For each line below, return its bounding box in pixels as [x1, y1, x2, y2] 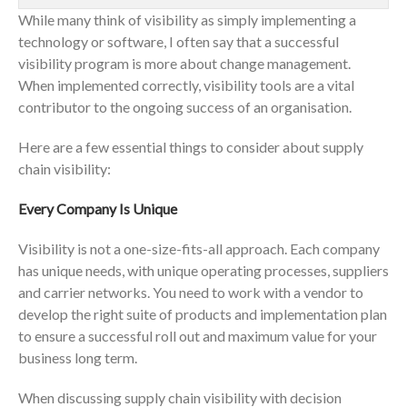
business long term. [18, 349, 137, 367]
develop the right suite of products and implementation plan [18, 305, 387, 323]
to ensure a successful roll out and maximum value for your [18, 327, 377, 345]
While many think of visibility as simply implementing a [18, 11, 356, 29]
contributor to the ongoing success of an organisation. [18, 98, 352, 116]
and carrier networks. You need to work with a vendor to [18, 283, 363, 302]
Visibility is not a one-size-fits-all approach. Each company [18, 240, 380, 258]
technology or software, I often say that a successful [18, 33, 339, 51]
